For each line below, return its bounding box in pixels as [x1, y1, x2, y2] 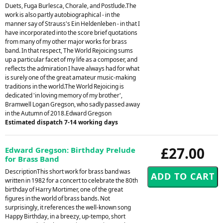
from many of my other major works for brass [5, 37, 127, 46]
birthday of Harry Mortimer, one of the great [5, 185, 123, 194]
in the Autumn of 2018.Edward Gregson [5, 109, 111, 117]
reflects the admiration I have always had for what [5, 64, 139, 73]
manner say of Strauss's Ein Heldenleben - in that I [5, 19, 140, 28]
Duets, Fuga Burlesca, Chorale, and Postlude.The [5, 1, 136, 10]
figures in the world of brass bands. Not [5, 194, 110, 203]
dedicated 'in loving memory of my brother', [5, 91, 122, 100]
